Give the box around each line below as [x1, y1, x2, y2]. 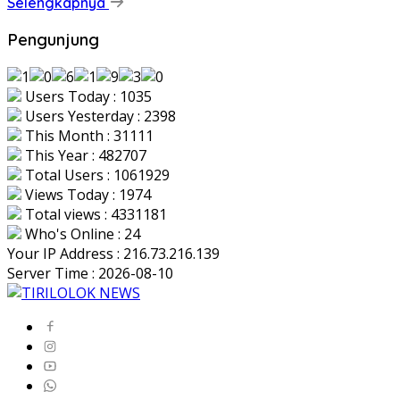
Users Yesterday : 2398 [21, 105, 176, 126]
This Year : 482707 [21, 145, 146, 165]
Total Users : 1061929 [21, 164, 170, 185]
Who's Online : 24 [21, 223, 140, 244]
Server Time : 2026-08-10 [7, 262, 173, 283]
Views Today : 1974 [21, 184, 151, 204]
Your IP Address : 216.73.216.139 [7, 243, 220, 263]
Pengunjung [7, 29, 99, 51]
